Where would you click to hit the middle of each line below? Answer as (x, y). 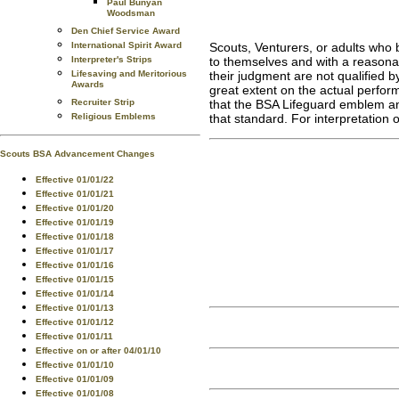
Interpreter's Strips (112, 59)
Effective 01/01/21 (75, 194)
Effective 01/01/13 (75, 308)
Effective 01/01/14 (75, 293)
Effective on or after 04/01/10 (98, 350)
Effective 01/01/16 (75, 265)
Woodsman (131, 15)
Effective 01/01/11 (74, 336)
